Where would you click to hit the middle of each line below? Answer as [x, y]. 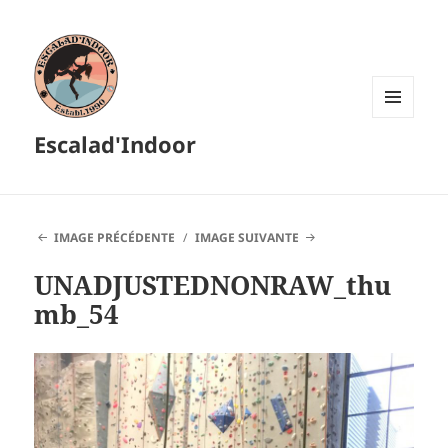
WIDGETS [400, 159]
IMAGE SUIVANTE [247, 238]
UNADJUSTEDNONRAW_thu [213, 285]
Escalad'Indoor [115, 144]
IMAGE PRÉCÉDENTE [114, 238]
